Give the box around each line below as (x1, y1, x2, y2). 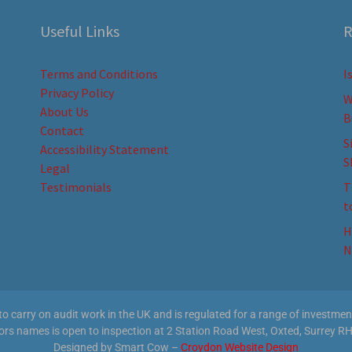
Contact (39, 122, 84, 138)
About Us (39, 103, 89, 119)
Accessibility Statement (39, 141, 169, 157)
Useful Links (39, 20, 119, 41)
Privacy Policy (39, 84, 114, 101)
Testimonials (39, 178, 112, 195)
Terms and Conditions (39, 65, 158, 82)
